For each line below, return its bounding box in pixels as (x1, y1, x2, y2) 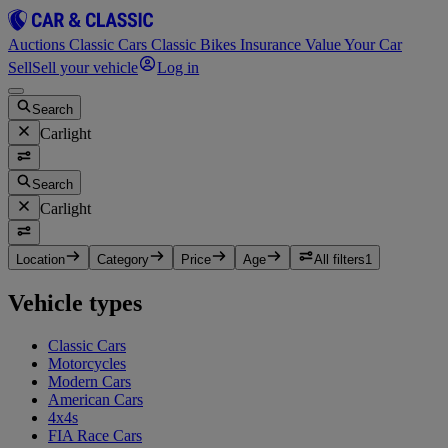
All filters (314, 252, 365, 268)
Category (97, 252, 149, 268)
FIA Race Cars (48, 427, 142, 444)
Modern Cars (48, 373, 131, 390)
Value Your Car (305, 36, 402, 53)
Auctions (8, 36, 69, 53)
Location (16, 252, 65, 268)
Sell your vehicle (32, 59, 138, 77)
